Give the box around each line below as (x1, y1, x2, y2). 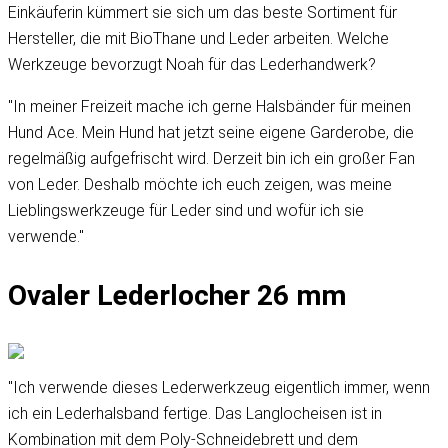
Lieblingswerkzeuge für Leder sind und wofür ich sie (8, 201, 364, 221)
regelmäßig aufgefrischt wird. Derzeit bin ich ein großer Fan (8, 149, 415, 169)
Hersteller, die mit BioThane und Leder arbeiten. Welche (8, 29, 389, 49)
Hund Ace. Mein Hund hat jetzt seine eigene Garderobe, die (8, 123, 414, 143)
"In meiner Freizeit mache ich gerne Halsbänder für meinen (8, 97, 411, 117)
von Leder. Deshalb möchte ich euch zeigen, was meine (8, 175, 392, 195)
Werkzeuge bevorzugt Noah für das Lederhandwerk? (8, 55, 376, 75)
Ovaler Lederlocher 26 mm (8, 279, 346, 313)
